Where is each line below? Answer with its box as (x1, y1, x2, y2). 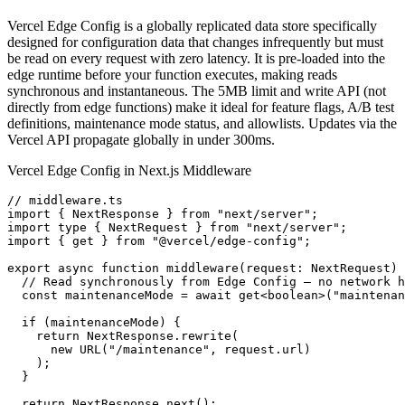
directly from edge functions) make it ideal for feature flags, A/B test (7, 99, 394, 115)
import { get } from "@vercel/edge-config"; (7, 234, 311, 248)
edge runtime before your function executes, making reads (7, 67, 337, 82)
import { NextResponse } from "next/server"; (7, 207, 318, 221)
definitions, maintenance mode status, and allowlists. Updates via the (7, 116, 397, 131)
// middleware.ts (7, 193, 123, 207)
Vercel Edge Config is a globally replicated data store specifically (7, 18, 377, 33)
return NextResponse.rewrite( (7, 329, 239, 343)
